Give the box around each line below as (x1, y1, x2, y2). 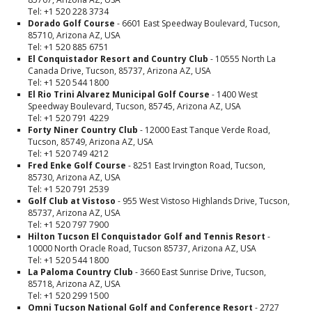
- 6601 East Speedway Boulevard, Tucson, (115, 17, 280, 29)
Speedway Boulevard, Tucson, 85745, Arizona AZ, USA (28, 100, 241, 112)
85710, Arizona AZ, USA (28, 29, 120, 41)
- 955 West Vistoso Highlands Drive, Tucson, (116, 195, 290, 207)
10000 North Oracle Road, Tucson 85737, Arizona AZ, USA (28, 242, 256, 254)
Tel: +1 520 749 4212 (28, 148, 109, 159)
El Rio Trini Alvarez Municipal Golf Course (28, 88, 210, 100)
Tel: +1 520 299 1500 (28, 290, 109, 302)
